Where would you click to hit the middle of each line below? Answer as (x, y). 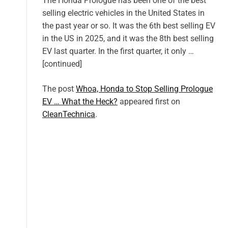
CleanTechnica (69, 115)
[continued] (62, 64)
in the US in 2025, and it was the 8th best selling (128, 39)
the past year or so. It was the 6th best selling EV (129, 26)
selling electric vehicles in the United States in (123, 13)
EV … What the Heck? (80, 102)
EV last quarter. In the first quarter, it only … (118, 51)
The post (59, 89)
